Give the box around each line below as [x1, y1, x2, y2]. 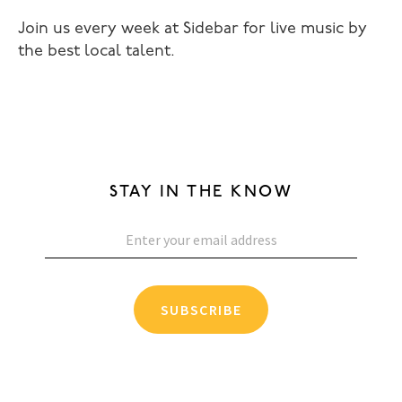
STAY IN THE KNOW [109, 182, 293, 201]
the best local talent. [18, 43, 175, 60]
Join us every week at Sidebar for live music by [18, 21, 367, 38]
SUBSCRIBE [160, 301, 242, 319]
